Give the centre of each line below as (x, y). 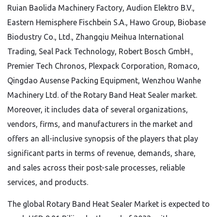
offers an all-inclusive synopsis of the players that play (103, 139)
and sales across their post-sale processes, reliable (96, 168)
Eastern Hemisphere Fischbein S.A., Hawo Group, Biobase (107, 22)
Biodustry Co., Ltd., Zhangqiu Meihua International (95, 37)
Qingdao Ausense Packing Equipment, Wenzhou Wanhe (104, 80)
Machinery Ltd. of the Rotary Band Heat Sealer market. (102, 95)
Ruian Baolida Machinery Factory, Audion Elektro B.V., (101, 8)
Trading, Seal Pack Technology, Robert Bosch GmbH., (100, 51)
